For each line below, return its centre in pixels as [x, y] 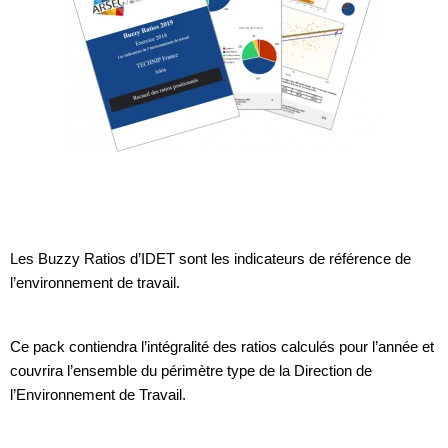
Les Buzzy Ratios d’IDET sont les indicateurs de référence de [210, 258]
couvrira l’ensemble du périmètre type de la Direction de [191, 370]
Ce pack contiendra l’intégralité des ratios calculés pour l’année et [222, 346]
